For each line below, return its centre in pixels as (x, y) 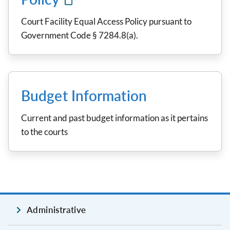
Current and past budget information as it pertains (114, 118)
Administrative (56, 210)
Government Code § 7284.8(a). (80, 35)
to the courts (44, 132)
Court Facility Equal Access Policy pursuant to (106, 21)
